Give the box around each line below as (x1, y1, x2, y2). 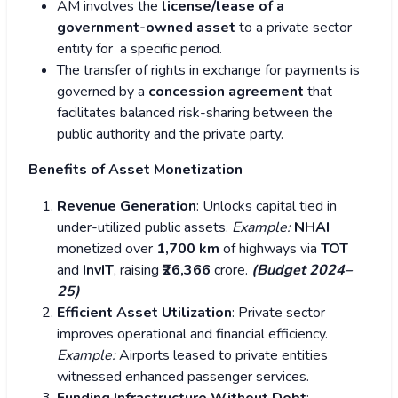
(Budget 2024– (251, 260, 352, 281)
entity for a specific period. (57, 39, 226, 60)
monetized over (57, 239, 156, 259)
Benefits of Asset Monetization (28, 160, 246, 180)
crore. (214, 260, 251, 281)
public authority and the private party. (57, 124, 283, 145)
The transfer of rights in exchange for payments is (57, 60, 360, 81)
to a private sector (239, 18, 352, 38)
